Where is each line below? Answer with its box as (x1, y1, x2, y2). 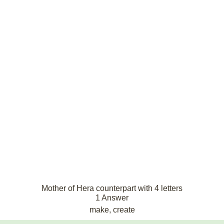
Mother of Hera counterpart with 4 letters (41, 184, 182, 192)
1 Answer (95, 193, 128, 202)
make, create (89, 205, 135, 214)
